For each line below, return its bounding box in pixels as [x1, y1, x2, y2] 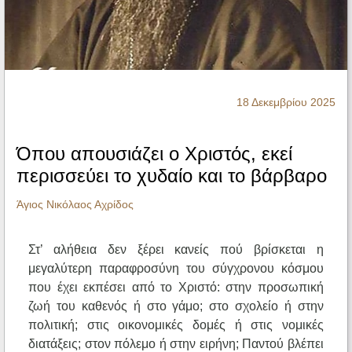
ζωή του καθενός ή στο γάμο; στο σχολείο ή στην [28, 299, 324, 313]
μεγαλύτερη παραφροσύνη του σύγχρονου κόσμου [28, 262, 324, 276]
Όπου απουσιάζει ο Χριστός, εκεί [16, 143, 292, 165]
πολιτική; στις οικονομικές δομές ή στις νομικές [28, 318, 324, 332]
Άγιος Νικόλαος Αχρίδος [16, 198, 134, 211]
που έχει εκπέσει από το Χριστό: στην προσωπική [28, 280, 324, 295]
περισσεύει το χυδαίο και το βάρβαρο [16, 165, 327, 187]
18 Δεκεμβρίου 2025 [236, 96, 335, 109]
